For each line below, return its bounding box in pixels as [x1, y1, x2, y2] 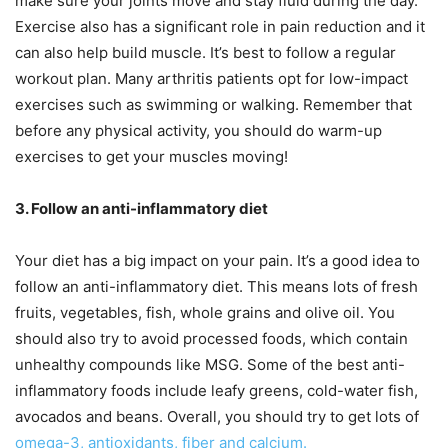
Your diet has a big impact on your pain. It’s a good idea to [15, 250, 420, 270]
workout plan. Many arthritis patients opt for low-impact [15, 68, 408, 88]
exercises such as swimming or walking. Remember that [15, 94, 412, 114]
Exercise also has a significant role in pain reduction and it [15, 16, 425, 36]
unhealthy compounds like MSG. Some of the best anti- [15, 354, 405, 374]
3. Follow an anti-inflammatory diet [15, 198, 268, 218]
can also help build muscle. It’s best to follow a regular [15, 42, 396, 62]
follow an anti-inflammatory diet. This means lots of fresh [15, 276, 418, 296]
